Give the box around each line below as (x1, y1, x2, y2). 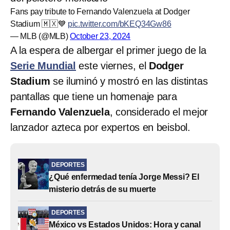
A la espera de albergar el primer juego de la (10, 44, 206, 56)
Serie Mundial (10, 60, 76, 71)
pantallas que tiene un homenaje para (10, 90, 177, 102)
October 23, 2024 (70, 31, 131, 41)
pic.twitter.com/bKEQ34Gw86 (67, 19, 171, 28)
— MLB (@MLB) (10, 31, 70, 41)
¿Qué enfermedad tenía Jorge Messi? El (49, 172, 199, 181)
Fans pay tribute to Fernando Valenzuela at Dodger (10, 7, 190, 16)
